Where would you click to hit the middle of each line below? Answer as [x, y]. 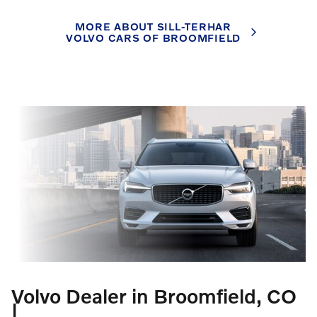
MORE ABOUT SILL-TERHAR [153, 26]
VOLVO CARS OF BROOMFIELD [153, 37]
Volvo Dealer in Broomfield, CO [154, 296]
